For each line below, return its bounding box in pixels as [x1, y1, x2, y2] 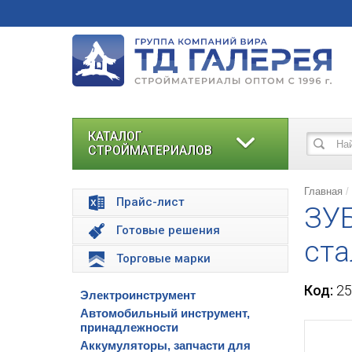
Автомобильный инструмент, [80, 306, 250, 320]
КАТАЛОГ [88, 129, 142, 144]
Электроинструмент [80, 288, 196, 302]
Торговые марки [116, 251, 211, 266]
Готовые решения [116, 223, 220, 237]
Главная [304, 185, 343, 197]
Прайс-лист [116, 195, 185, 209]
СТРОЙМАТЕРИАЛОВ [88, 143, 212, 158]
